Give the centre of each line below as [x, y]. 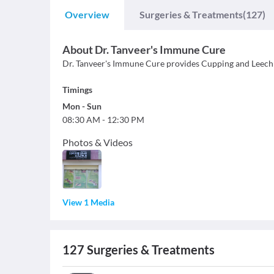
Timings [77, 90]
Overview [87, 14]
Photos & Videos [98, 142]
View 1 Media [88, 202]
